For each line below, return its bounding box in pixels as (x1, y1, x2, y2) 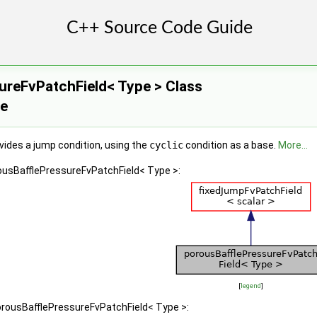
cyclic (149, 139, 183, 151)
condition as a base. (183, 139, 278, 151)
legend (240, 282, 261, 289)
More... (278, 139, 308, 151)
